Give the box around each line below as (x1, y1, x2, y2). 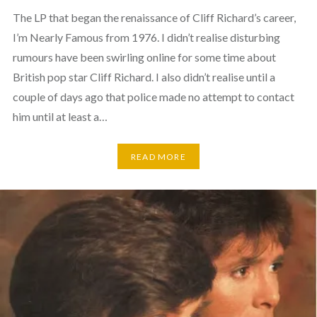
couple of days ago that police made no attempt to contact (12, 90, 294, 104)
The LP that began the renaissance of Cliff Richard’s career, (12, 11, 296, 25)
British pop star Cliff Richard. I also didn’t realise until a (12, 70, 275, 84)
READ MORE (131, 151, 186, 162)
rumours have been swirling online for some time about (12, 50, 276, 64)
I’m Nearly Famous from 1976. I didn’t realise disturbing (12, 30, 280, 45)
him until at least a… (12, 110, 108, 124)
